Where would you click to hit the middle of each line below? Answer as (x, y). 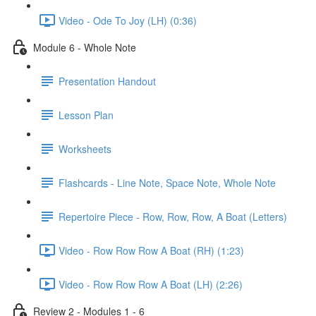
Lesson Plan (86, 115)
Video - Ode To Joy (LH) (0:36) (128, 20)
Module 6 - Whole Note (85, 47)
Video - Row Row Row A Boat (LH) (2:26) (151, 284)
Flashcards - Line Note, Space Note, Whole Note (167, 182)
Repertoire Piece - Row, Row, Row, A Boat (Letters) (173, 216)
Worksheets (85, 148)
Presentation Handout (107, 81)
